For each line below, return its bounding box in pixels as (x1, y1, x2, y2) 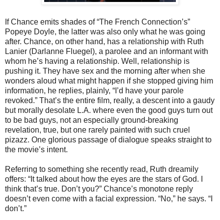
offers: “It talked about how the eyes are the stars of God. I (5, 174, 203, 183)
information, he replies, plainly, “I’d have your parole (5, 86, 184, 95)
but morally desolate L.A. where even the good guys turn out (5, 106, 213, 114)
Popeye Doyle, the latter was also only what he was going (5, 27, 205, 36)
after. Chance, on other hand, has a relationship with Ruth (5, 37, 204, 46)
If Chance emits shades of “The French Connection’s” (5, 17, 190, 26)
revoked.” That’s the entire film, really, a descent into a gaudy (5, 96, 215, 105)
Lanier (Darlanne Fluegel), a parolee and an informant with (5, 47, 208, 55)
